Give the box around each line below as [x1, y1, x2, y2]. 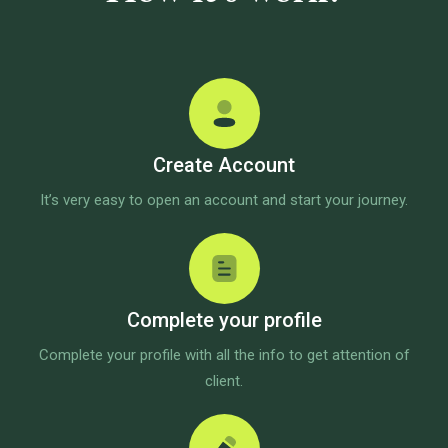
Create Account [153, 153, 295, 177]
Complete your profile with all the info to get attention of [38, 346, 410, 364]
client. [205, 372, 243, 390]
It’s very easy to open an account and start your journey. [40, 191, 408, 209]
